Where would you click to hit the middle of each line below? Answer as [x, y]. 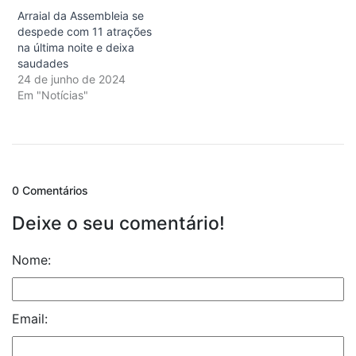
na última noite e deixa [76, 47]
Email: [30, 318]
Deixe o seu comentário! [118, 223]
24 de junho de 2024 [72, 79]
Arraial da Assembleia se [81, 15]
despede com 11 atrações [85, 31]
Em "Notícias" [53, 95]
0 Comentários [50, 190]
